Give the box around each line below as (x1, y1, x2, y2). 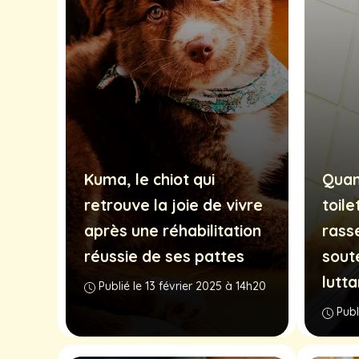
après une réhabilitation (83, 221, 261, 241)
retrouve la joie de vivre (83, 196, 263, 216)
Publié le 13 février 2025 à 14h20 (98, 279, 266, 294)
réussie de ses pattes (83, 247, 244, 267)
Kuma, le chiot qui (83, 170, 215, 190)
